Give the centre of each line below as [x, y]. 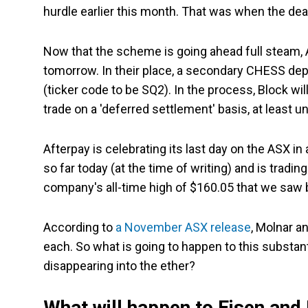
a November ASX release [182, 228]
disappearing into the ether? [119, 266]
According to [78, 228]
